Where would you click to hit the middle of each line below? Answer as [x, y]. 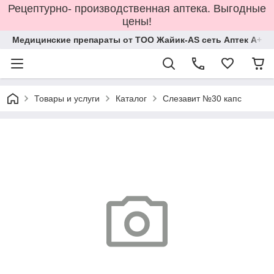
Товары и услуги [67, 98]
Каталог [131, 98]
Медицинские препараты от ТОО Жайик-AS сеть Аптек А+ [137, 40]
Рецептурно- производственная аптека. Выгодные [137, 9]
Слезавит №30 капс [202, 98]
